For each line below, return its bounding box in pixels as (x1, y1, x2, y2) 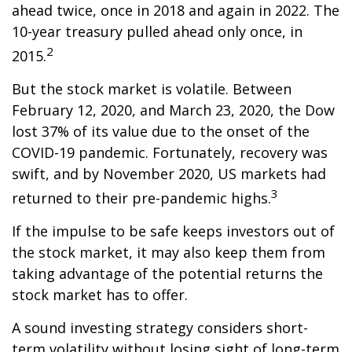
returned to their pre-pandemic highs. (12, 189, 271, 207)
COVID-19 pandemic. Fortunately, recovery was (12, 143, 328, 162)
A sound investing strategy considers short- (12, 318, 308, 337)
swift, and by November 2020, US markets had (12, 164, 326, 183)
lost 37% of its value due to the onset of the (12, 122, 310, 141)
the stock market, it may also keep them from (12, 243, 325, 262)
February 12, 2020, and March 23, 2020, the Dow (12, 101, 335, 119)
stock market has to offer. (12, 285, 188, 304)
